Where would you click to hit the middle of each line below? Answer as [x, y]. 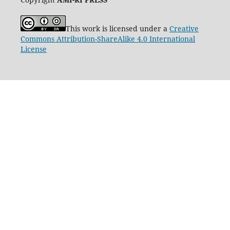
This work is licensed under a [117, 28]
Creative [184, 28]
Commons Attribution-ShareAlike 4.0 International [108, 39]
